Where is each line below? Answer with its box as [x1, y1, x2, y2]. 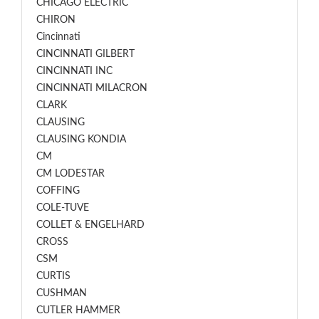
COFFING [36, 186, 80, 196]
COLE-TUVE [36, 203, 89, 213]
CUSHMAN [36, 288, 87, 298]
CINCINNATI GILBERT [36, 49, 135, 59]
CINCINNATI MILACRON [36, 83, 147, 93]
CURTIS [36, 271, 70, 281]
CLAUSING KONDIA [36, 135, 126, 145]
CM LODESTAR [36, 169, 105, 179]
